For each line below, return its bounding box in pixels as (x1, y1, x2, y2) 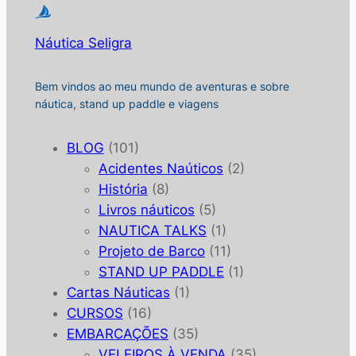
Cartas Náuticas (66, 284, 170, 301)
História (98, 181, 148, 198)
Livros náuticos (98, 202, 195, 219)
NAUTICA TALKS (98, 222, 207, 239)
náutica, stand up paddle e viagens (34, 97, 219, 111)
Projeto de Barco (98, 243, 205, 260)
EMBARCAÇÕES (66, 326, 168, 342)
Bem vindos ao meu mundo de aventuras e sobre (34, 79, 289, 94)
